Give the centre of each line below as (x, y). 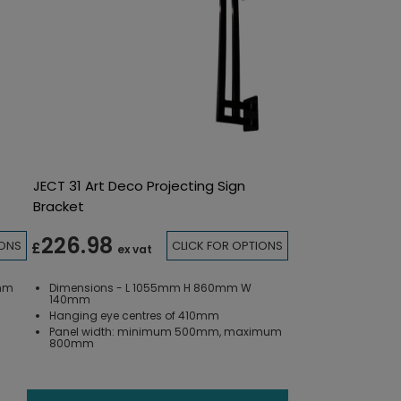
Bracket (59, 206)
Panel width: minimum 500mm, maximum (166, 331)
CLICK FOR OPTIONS (227, 246)
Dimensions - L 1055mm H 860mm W (151, 287)
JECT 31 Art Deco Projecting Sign (140, 185)
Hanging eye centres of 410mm (135, 315)
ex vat (135, 250)
